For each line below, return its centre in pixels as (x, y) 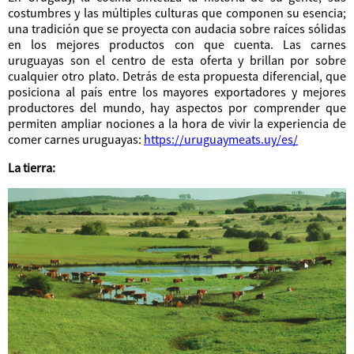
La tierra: (32, 167)
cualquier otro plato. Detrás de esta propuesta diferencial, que (177, 75)
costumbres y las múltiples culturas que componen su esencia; (177, 12)
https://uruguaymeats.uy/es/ (221, 139)
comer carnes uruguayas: (76, 139)
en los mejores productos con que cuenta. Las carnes (177, 44)
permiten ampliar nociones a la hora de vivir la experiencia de (177, 123)
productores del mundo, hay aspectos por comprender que (177, 107)
